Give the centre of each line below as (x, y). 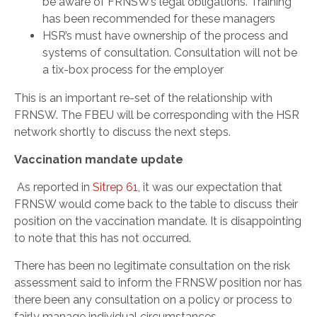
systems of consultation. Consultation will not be (170, 53)
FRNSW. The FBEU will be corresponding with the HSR (157, 115)
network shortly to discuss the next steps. (122, 132)
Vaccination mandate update (99, 160)
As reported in (55, 187)
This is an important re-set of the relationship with (143, 98)
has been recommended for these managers (159, 19)
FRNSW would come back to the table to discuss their (156, 204)
